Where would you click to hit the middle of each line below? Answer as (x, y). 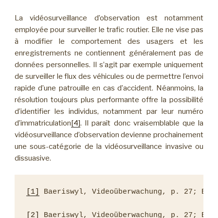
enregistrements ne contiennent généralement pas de (109, 53)
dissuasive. (33, 158)
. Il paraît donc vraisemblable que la (142, 123)
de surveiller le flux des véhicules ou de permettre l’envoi (109, 76)
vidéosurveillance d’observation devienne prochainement (109, 135)
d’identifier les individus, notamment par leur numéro (109, 111)
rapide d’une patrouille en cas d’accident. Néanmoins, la (109, 88)
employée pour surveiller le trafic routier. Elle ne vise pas (109, 29)
